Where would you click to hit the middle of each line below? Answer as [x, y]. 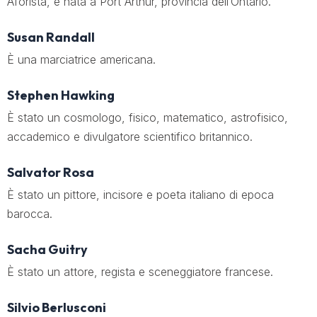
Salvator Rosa [51, 172]
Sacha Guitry [47, 249]
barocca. [30, 214]
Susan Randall [51, 37]
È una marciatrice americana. [81, 59]
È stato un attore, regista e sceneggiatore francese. [140, 272]
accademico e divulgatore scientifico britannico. [130, 137]
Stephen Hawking [61, 95]
